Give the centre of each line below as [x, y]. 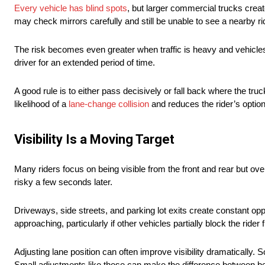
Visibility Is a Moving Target [94, 140]
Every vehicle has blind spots [71, 8]
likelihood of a [41, 104]
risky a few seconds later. [63, 182]
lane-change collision [109, 104]
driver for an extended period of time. [85, 63]
